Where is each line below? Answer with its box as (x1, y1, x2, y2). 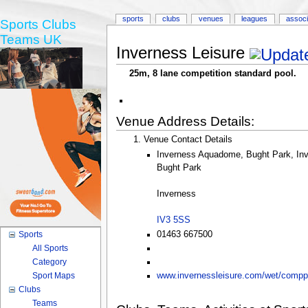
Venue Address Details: (115, 113, 254, 129)
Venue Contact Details (144, 134, 233, 144)
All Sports (32, 243, 69, 253)
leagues (241, 14, 268, 23)
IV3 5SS (157, 215, 191, 225)
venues (198, 14, 223, 23)
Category (32, 257, 67, 267)
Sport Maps (32, 271, 76, 280)
